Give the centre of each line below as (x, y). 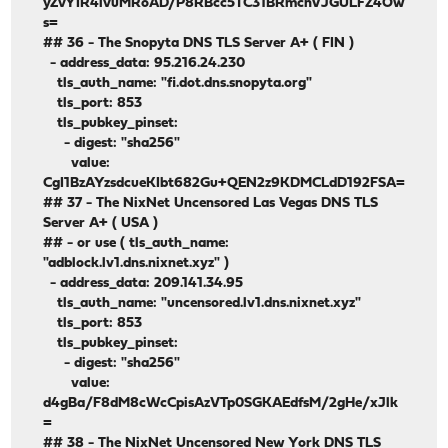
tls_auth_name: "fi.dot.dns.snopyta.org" (178, 84)
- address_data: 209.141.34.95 (143, 284)
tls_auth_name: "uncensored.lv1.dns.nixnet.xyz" (202, 304)
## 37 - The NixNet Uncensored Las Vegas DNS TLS (211, 204)
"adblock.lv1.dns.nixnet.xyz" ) (136, 264)
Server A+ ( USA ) (101, 224)
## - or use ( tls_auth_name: (136, 244)
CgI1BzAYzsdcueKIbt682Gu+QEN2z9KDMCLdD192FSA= (224, 184)
